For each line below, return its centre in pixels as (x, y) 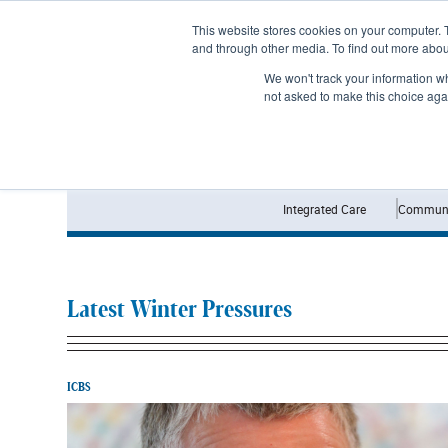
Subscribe (121, 19)
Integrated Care (324, 208)
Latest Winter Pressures (179, 310)
